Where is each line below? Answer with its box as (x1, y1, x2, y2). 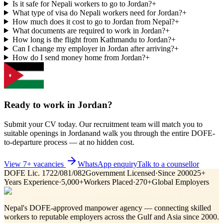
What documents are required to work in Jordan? (12, 26, 165, 35)
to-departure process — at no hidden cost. (4, 138, 134, 147)
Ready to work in (4, 100, 78, 111)
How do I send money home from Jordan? (12, 53, 145, 62)
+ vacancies (27, 160, 66, 169)
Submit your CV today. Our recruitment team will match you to (4, 120, 203, 129)
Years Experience (4, 178, 59, 187)
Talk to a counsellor (137, 160, 199, 169)
